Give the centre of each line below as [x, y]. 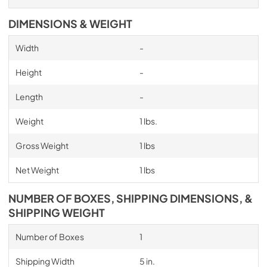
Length [29, 97]
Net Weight [37, 170]
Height [28, 72]
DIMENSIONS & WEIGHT [70, 24]
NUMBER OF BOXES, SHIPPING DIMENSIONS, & [131, 198]
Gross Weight [42, 145]
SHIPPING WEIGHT [57, 213]
